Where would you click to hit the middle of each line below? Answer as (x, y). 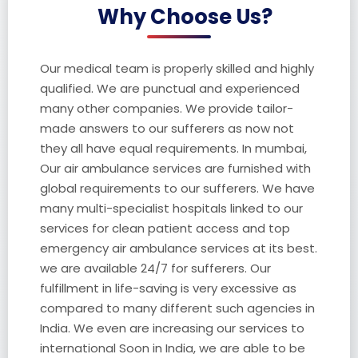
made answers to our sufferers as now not (167, 128)
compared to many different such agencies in (177, 308)
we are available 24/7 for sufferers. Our (155, 268)
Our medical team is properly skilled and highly (177, 68)
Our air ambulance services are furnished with (175, 168)
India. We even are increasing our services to (172, 328)
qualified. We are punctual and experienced (170, 88)
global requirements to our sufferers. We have (177, 188)
